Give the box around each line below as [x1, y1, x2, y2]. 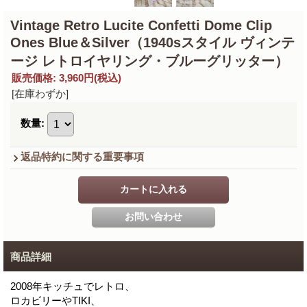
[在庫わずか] [12, 88, 69, 100]
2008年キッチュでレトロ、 [10, 280, 135, 293]
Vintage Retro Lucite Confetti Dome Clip [10, 18, 272, 34]
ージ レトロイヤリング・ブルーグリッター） [10, 53, 288, 69]
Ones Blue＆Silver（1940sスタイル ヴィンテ [10, 35, 295, 51]
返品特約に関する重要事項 [21, 151, 144, 163]
